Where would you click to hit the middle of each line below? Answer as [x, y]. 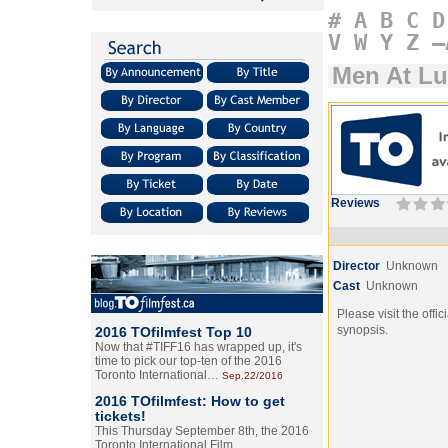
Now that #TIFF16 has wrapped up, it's [198, 347]
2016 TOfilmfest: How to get [190, 401]
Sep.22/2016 [252, 375]
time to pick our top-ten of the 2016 [188, 361]
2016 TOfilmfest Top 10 [173, 332]
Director [356, 266]
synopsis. [362, 330]
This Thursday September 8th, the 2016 [202, 431]
